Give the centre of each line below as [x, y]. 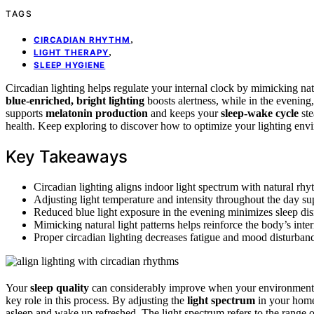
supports [26, 113]
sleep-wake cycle [260, 113]
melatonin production [97, 113]
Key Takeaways [67, 156]
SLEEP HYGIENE [70, 65]
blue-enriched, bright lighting [75, 100]
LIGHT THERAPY [71, 52]
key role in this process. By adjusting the [96, 300]
